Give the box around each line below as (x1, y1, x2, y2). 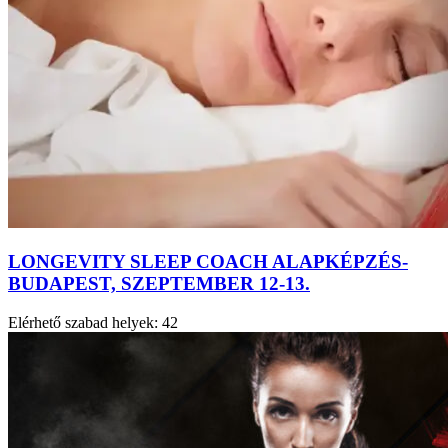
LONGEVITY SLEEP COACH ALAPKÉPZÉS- (8, 251, 408, 273)
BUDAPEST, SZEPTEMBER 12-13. (8, 273, 310, 295)
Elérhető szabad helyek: (8, 313, 158, 331)
